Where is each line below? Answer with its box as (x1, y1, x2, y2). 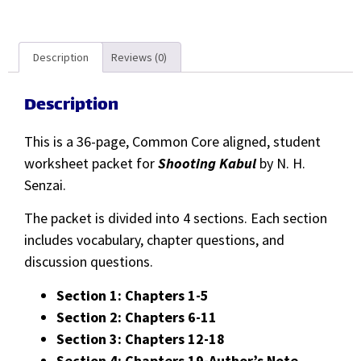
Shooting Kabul (158, 154, 256, 173)
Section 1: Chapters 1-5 (56, 285, 209, 305)
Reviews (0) (111, 49, 168, 64)
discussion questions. (24, 252, 153, 272)
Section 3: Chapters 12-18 (56, 329, 225, 348)
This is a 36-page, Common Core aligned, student (24, 132, 321, 151)
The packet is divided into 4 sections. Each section (24, 209, 327, 228)
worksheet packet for (24, 154, 158, 173)
